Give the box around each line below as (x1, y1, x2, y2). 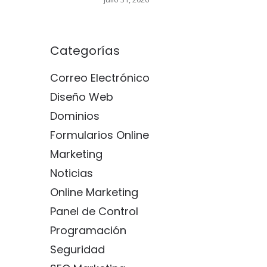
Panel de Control (49, 204, 138, 219)
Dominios (49, 108, 100, 123)
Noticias (49, 166, 93, 181)
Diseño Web (49, 89, 113, 104)
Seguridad (49, 242, 105, 257)
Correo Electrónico (49, 70, 150, 85)
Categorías (49, 42, 120, 59)
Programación (49, 223, 126, 238)
